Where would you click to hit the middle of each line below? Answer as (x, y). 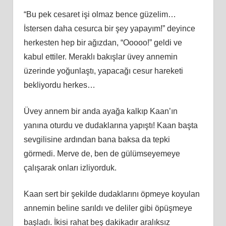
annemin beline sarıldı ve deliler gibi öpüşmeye (108, 208)
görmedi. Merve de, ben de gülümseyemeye (102, 153)
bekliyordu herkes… (59, 85)
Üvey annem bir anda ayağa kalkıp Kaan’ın (100, 111)
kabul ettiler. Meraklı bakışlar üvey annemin (100, 56)
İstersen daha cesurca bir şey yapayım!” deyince (109, 28)
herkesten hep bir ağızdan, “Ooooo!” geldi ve (103, 42)
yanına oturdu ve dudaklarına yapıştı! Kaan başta (110, 125)
